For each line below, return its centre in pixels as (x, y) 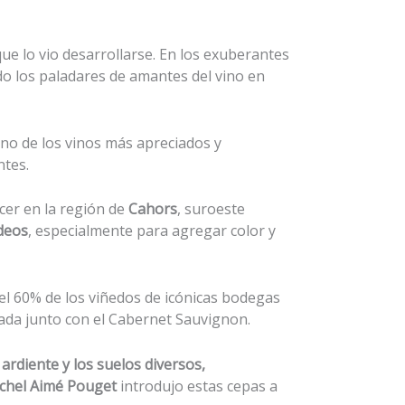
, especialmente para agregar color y (152, 231)
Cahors (153, 209)
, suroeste (211, 209)
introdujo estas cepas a (197, 386)
